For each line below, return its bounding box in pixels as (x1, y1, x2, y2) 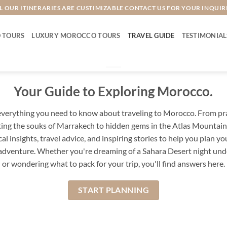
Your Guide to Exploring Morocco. (14, 84, 213, 99)
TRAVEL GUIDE (127, 31, 175, 40)
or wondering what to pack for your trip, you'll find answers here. (2, 158, 225, 168)
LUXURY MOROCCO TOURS (31, 31, 121, 40)
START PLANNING (78, 185, 149, 195)
